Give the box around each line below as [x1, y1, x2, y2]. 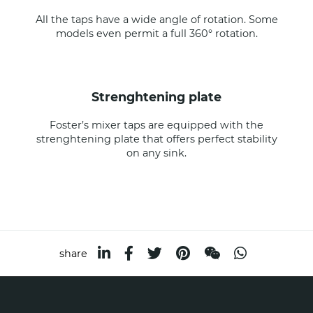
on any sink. [126, 147, 187, 160]
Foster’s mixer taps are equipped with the [50, 119, 263, 132]
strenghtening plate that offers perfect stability [36, 133, 277, 146]
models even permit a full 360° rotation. [55, 27, 258, 41]
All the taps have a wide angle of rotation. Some [35, 13, 278, 27]
